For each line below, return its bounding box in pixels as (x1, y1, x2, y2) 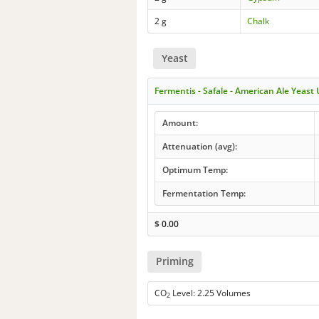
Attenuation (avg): (162, 140, 237, 153)
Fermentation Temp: (162, 187, 246, 200)
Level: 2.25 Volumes (170, 286, 251, 299)
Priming (155, 254, 194, 268)
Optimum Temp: (162, 164, 228, 177)
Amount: (162, 117, 198, 130)
